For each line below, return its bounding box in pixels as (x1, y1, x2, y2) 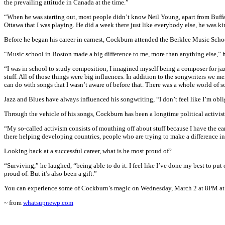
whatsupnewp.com (23, 199, 73, 206)
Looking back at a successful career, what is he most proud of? (4, 147, 172, 155)
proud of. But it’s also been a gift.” (4, 170, 97, 177)
